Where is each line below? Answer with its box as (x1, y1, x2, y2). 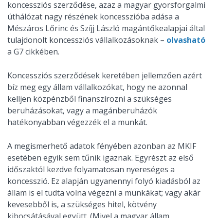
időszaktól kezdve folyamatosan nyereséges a (7, 164, 175, 175)
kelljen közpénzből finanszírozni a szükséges (7, 93, 172, 104)
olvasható (166, 35, 205, 45)
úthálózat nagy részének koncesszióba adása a (7, 11, 179, 22)
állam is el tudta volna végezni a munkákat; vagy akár (7, 187, 200, 198)
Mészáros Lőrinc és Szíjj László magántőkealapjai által (7, 23, 205, 34)
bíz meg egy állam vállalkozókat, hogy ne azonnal (7, 82, 187, 92)
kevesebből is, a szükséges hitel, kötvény (7, 199, 157, 210)
